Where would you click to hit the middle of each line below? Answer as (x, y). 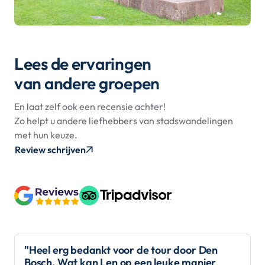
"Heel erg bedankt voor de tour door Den (121, 250)
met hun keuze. (47, 135)
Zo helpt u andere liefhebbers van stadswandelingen (124, 120)
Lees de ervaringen (84, 64)
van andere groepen (87, 83)
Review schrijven (50, 149)
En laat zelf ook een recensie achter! (90, 106)
